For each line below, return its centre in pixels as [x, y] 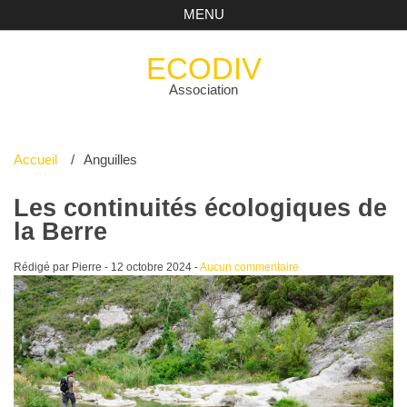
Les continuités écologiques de [200, 208]
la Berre [60, 231]
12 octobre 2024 [151, 267]
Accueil [35, 159]
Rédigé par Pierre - [62, 267]
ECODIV [203, 68]
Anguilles [111, 159]
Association [203, 89]
